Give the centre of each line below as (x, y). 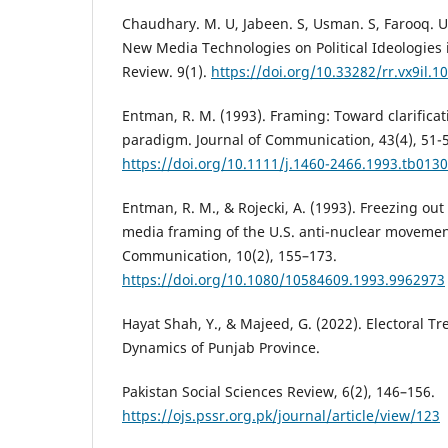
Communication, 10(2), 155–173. (229, 256)
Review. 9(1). (166, 72)
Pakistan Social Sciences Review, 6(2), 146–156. (278, 392)
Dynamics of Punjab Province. (221, 348)
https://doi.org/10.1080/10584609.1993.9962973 (283, 280)
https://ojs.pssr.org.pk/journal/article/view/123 (281, 416)
